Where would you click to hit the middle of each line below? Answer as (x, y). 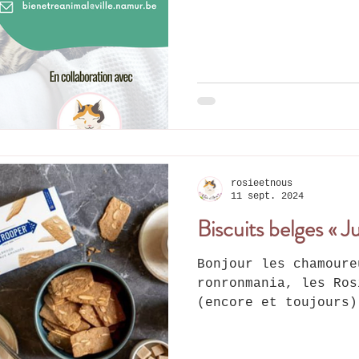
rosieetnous (262, 183)
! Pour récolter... (269, 322)
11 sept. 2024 (267, 197)
